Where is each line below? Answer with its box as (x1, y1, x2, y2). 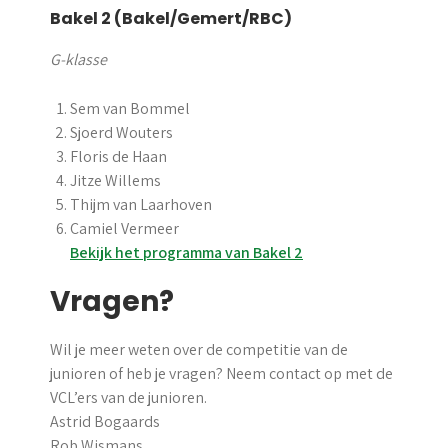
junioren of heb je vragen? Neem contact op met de (50, 363, 393, 384)
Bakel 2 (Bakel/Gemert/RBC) (50, 7, 292, 30)
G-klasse (50, 49, 107, 70)
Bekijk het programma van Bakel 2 (70, 242, 303, 263)
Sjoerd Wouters (70, 122, 173, 143)
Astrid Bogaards (50, 411, 160, 432)
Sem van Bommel (70, 98, 190, 119)
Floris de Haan (70, 146, 167, 167)
